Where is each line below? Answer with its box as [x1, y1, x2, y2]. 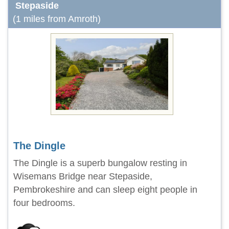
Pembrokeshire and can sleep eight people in [13, 185, 197, 195]
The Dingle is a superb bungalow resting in [13, 158, 187, 168]
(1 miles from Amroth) [13, 14, 101, 24]
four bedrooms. [13, 198, 75, 208]
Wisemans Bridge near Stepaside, [13, 171, 152, 181]
